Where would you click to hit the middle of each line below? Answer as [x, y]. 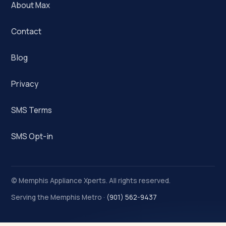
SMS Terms [32, 110]
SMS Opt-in [32, 137]
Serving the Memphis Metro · [59, 197]
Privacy [25, 84]
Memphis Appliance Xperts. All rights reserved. [95, 181]
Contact [26, 32]
